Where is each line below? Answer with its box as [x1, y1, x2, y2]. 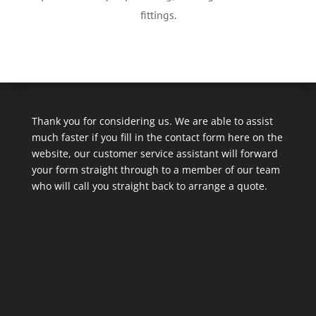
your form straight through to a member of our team [31, 163, 280, 176]
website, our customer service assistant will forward [31, 147, 278, 160]
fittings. [140, 8, 176, 22]
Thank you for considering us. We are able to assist [31, 114, 273, 128]
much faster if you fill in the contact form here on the [31, 130, 283, 144]
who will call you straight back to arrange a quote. [31, 179, 267, 193]
